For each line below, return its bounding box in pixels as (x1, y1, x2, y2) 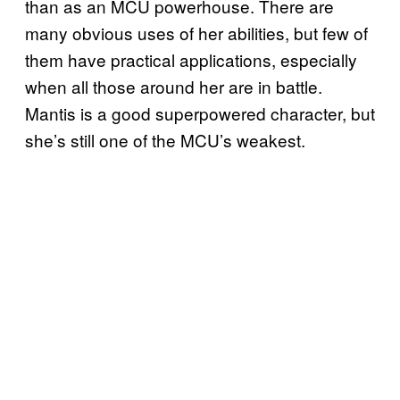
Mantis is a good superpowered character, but (25, 100, 375, 125)
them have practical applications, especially (25, 46, 357, 71)
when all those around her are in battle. (25, 73, 322, 98)
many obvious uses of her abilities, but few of (25, 20, 368, 45)
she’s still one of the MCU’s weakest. (25, 127, 305, 152)
